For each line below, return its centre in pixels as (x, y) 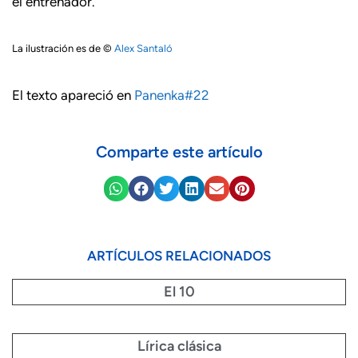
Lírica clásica (179, 346)
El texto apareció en (73, 95)
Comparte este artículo (179, 152)
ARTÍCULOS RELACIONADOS (179, 255)
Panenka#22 (172, 95)
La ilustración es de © (63, 48)
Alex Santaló (143, 48)
